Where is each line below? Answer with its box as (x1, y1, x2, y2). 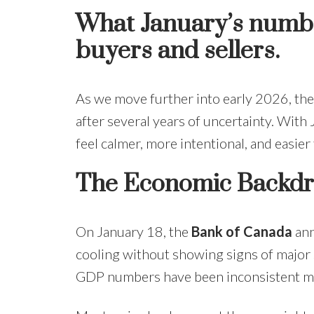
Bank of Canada (191, 223, 292, 240)
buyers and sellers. (75, 36, 280, 67)
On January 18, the (75, 223, 191, 240)
